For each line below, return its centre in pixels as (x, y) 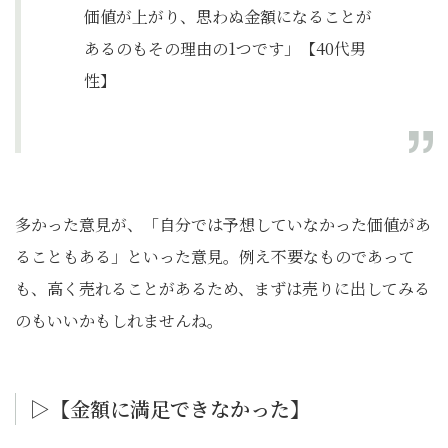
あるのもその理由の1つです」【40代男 (225, 48)
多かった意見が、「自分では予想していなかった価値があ (223, 224)
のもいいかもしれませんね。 (119, 320)
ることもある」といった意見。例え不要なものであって (215, 256)
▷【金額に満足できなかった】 (170, 408)
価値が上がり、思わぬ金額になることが (228, 16)
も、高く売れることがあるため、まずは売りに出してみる (222, 288)
